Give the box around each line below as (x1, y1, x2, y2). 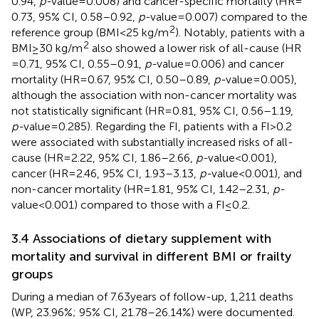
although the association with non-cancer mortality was (11, 88, 297, 102)
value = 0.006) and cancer (157, 56, 284, 70)
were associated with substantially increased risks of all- (11, 135, 293, 149)
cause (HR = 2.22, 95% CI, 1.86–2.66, (11, 150, 196, 164)
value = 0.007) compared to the (150, 9, 308, 23)
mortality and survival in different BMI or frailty (11, 248, 291, 264)
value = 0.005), (226, 72, 297, 86)
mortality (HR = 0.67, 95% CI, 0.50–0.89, (11, 72, 214, 86)
